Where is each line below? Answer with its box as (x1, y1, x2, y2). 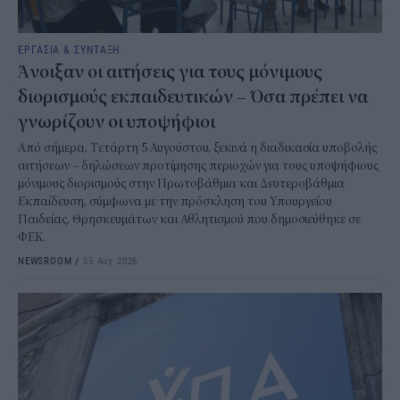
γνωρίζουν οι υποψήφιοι (18, 110, 215, 133)
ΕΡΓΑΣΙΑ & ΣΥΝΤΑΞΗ (18, 41, 121, 56)
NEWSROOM (18, 253, 72, 267)
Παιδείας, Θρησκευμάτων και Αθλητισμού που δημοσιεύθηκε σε (18, 211, 361, 227)
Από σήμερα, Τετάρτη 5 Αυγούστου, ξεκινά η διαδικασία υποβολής (18, 139, 377, 155)
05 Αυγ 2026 (83, 253, 138, 267)
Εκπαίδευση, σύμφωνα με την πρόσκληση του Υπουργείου (18, 193, 332, 209)
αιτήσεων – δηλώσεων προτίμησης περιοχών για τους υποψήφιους (18, 157, 379, 173)
